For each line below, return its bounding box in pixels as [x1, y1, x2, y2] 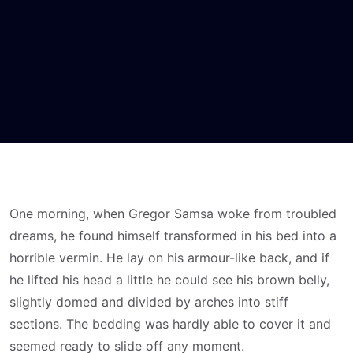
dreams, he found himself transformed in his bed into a [9, 228, 336, 243]
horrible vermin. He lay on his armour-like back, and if [9, 250, 329, 266]
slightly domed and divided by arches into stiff [9, 294, 288, 310]
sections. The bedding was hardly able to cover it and [9, 316, 331, 332]
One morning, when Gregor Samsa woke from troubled [9, 206, 336, 221]
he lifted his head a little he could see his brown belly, [9, 272, 329, 288]
